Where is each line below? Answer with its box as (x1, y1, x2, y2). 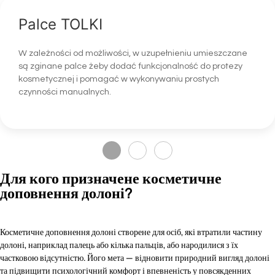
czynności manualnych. (18, 87, 111, 97)
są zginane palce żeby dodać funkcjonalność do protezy (18, 61, 242, 71)
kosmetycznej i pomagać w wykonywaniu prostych (18, 74, 219, 84)
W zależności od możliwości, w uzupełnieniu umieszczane (18, 48, 247, 58)
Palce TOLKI (18, 15, 103, 34)
